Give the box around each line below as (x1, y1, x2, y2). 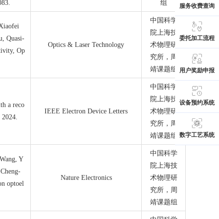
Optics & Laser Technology (48, 41, 125, 48)
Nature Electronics (60, 174, 112, 181)
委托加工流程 (179, 35, 215, 42)
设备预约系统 (179, 99, 215, 106)
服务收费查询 (179, 2, 215, 9)
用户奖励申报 (179, 67, 215, 74)
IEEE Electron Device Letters (44, 108, 128, 115)
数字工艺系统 (179, 131, 215, 138)
